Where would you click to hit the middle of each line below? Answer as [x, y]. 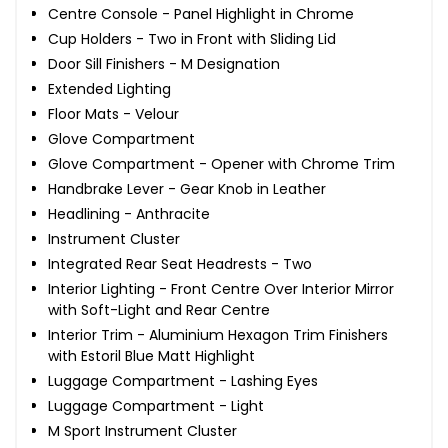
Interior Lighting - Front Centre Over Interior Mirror [221, 288]
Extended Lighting [109, 88]
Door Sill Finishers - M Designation [164, 63]
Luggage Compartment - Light [156, 405]
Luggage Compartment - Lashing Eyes [183, 380]
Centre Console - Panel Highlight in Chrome [201, 13]
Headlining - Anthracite [129, 213]
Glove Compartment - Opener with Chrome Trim [221, 163]
